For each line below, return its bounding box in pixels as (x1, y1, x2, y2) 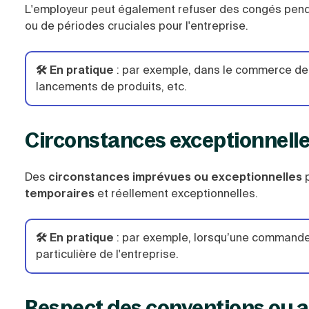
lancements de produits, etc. (36, 79, 187, 94)
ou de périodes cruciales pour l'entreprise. (25, 19, 248, 33)
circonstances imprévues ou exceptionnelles (48, 170, 302, 184)
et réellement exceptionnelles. (94, 186, 258, 201)
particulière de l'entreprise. (36, 247, 179, 261)
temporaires (25, 186, 94, 201)
